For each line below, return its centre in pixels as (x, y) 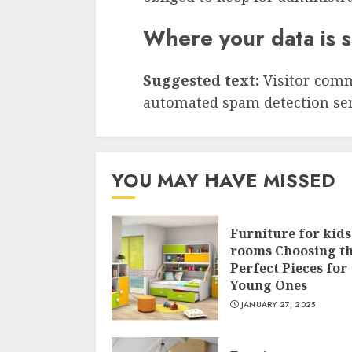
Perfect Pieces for (289, 268)
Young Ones (269, 286)
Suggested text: (203, 81)
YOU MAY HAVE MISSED (224, 181)
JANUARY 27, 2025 (278, 305)
